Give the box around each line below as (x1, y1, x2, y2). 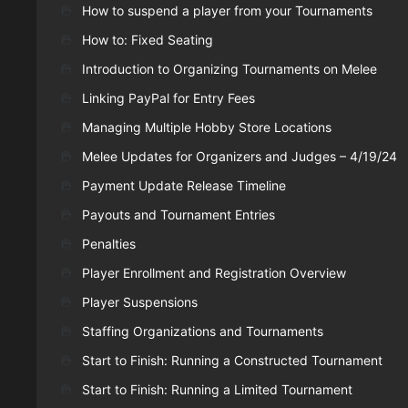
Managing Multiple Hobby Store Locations (82, 119, 331, 136)
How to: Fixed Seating (82, 32, 213, 48)
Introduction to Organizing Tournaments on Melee (82, 61, 377, 77)
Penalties (82, 236, 136, 252)
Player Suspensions (82, 294, 198, 311)
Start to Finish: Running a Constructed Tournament (82, 352, 382, 369)
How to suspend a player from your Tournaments (82, 3, 372, 19)
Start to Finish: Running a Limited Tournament (82, 382, 352, 398)
